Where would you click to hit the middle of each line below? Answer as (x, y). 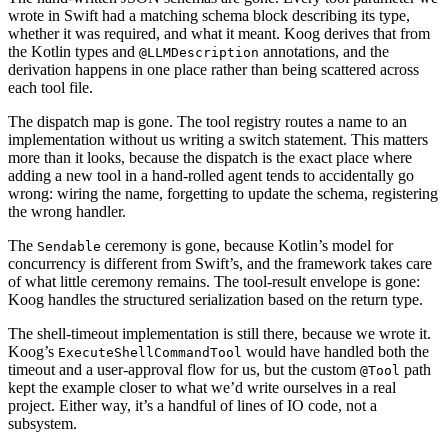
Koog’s (33, 351)
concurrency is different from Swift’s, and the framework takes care (220, 263)
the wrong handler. (67, 211)
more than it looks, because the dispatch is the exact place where (210, 157)
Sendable (69, 246)
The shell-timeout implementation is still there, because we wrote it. (219, 333)
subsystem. (42, 423)
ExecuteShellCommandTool (150, 352)
